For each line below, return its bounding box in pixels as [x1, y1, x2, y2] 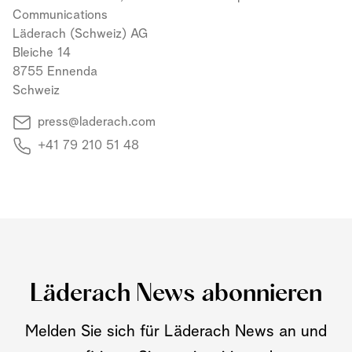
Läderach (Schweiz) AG [13, 27, 148, 42]
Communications [13, 9, 108, 23]
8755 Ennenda [13, 65, 97, 79]
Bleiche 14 [13, 46, 71, 60]
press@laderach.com [38, 115, 156, 130]
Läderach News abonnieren [30, 281, 322, 307]
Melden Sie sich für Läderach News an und [25, 324, 327, 340]
